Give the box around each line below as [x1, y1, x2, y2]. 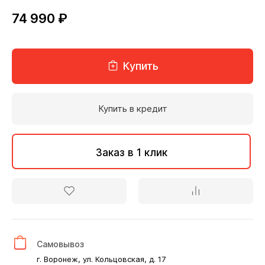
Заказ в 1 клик [95, 147, 167, 159]
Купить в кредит [98, 103, 167, 115]
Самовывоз [37, 239, 84, 250]
